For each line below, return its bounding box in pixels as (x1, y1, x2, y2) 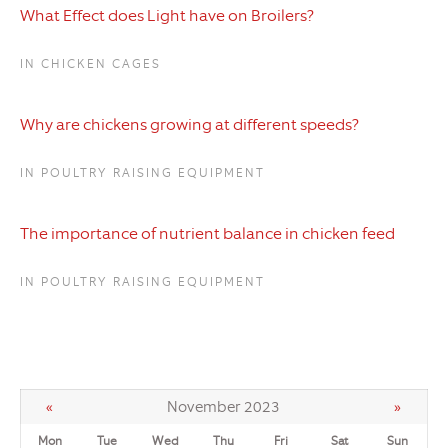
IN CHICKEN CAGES (20, 56, 161, 73)
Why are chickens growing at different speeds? (20, 114, 359, 136)
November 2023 (166, 397, 280, 418)
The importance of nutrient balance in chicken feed (20, 223, 395, 245)
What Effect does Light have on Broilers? (20, 5, 314, 27)
